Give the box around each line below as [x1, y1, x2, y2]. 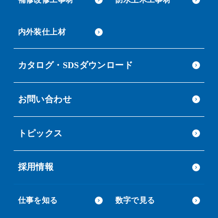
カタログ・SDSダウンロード [18, 60, 133, 70]
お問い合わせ [18, 94, 72, 104]
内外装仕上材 [18, 27, 66, 36]
